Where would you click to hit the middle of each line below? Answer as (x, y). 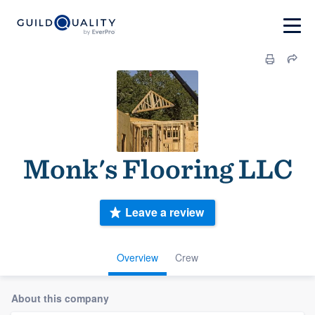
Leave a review (165, 212)
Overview (137, 257)
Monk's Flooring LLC (157, 169)
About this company (60, 298)
